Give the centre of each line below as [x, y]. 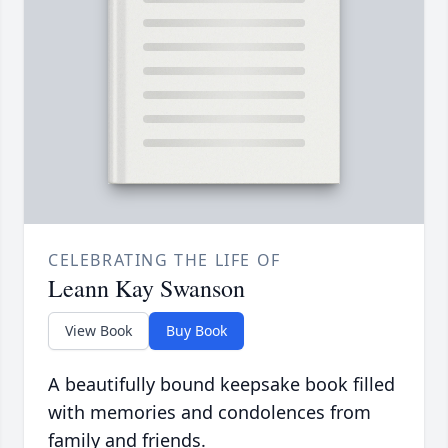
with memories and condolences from [209, 412]
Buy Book [196, 331]
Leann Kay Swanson [146, 288]
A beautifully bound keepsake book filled [221, 384]
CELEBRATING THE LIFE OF [164, 260]
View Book [98, 331]
